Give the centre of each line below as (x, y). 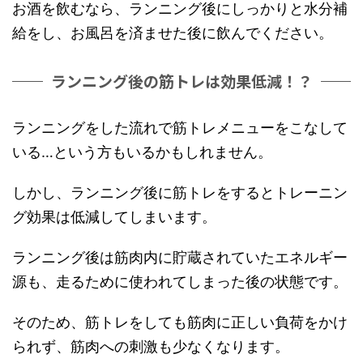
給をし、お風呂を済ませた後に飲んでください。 (173, 33)
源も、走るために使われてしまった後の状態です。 (180, 282)
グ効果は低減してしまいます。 (114, 217)
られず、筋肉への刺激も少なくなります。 (151, 347)
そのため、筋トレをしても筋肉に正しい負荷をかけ (180, 322)
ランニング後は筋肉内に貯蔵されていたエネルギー (180, 258)
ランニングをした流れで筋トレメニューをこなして (180, 128)
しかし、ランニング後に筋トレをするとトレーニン (180, 193)
